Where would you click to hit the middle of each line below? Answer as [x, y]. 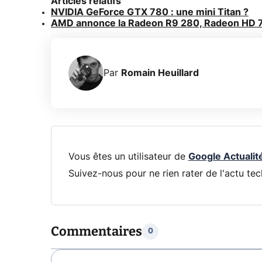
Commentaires [96, 231]
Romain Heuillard [160, 73]
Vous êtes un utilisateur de [128, 157]
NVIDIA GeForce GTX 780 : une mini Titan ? [150, 13]
